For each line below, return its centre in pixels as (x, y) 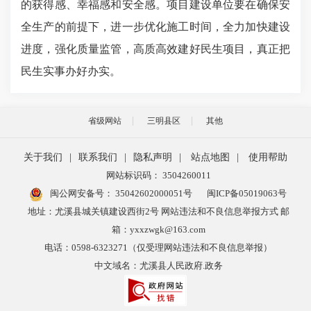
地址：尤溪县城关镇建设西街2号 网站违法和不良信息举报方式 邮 (158, 211)
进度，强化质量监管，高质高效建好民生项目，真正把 (155, 49)
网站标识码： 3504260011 (158, 175)
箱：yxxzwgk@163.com (158, 229)
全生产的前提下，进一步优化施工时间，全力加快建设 (155, 27)
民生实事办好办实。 (71, 71)
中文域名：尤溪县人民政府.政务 (158, 266)
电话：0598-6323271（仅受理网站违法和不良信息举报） (158, 247)
